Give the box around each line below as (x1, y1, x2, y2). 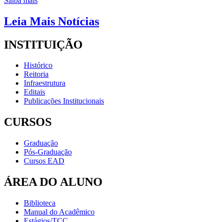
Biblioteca (24, 199, 55, 208)
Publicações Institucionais (24, 97, 104, 106)
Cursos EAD (24, 157, 64, 166)
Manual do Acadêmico (24, 208, 95, 217)
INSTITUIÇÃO (4, 38, 83, 51)
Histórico (24, 61, 53, 70)
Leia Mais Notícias (4, 14, 99, 28)
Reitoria (24, 70, 49, 79)
